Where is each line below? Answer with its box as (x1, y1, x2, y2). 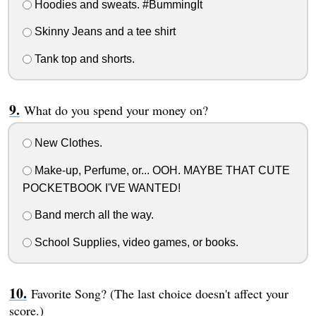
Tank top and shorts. (31, 53, 135, 66)
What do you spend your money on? (23, 102, 208, 119)
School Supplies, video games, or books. (31, 236, 238, 249)
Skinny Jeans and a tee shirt (31, 25, 176, 38)
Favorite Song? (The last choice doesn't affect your (30, 285, 288, 303)
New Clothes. (31, 136, 102, 149)
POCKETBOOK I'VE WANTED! (22, 181, 181, 194)
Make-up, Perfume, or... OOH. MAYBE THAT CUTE (31, 164, 290, 176)
